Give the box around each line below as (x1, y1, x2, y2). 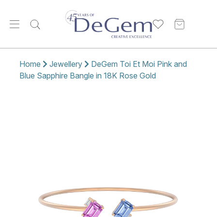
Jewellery (49, 59, 82, 69)
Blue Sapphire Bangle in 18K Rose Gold (19, 71, 156, 80)
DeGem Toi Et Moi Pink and (91, 59, 187, 69)
